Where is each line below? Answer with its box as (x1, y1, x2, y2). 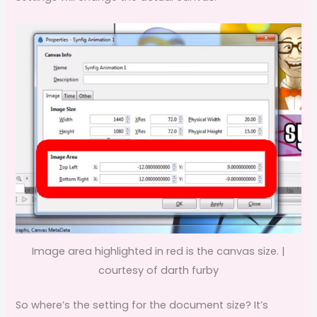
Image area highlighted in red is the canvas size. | (32, 244, 285, 259)
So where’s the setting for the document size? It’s (16, 297, 269, 312)
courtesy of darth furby (98, 263, 219, 278)
